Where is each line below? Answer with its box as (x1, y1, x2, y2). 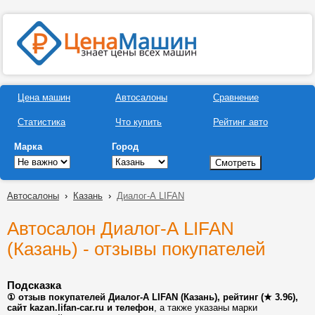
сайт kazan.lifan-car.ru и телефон (7, 302, 154, 313)
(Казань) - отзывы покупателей (7, 239, 266, 259)
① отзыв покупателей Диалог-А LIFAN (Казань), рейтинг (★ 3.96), (7, 292, 298, 302)
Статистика (18, 117, 65, 127)
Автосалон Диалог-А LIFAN (7, 219, 234, 238)
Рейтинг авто (213, 117, 268, 127)
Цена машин (18, 92, 70, 103)
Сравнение (213, 92, 259, 103)
